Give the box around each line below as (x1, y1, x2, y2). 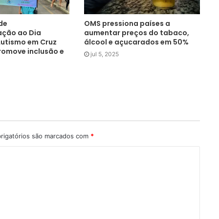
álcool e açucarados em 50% (84, 37, 189, 47)
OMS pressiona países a (84, 18, 171, 28)
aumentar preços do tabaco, (84, 27, 190, 38)
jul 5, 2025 (90, 50, 119, 58)
